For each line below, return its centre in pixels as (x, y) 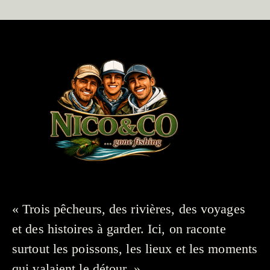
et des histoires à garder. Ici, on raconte (119, 228)
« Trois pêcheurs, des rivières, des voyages (129, 209)
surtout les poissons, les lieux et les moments (135, 248)
